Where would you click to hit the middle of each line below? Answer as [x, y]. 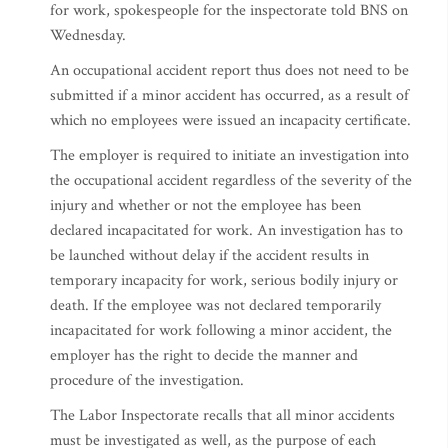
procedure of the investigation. [147, 380]
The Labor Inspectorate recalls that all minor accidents [222, 415]
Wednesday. [90, 35]
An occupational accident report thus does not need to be [229, 70]
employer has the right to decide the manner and [204, 355]
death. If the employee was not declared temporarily [215, 305]
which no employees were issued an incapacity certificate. [230, 120]
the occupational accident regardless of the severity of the [231, 180]
